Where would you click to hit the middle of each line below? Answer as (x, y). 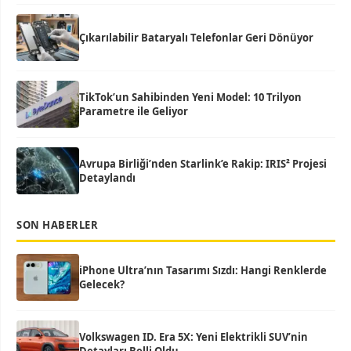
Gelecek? (102, 285)
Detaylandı (107, 178)
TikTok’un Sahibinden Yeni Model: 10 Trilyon (190, 98)
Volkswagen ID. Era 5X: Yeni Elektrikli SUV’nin (194, 337)
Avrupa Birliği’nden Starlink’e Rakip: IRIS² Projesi (203, 164)
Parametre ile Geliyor (134, 112)
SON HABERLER (57, 225)
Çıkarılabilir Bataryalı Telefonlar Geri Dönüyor (196, 38)
